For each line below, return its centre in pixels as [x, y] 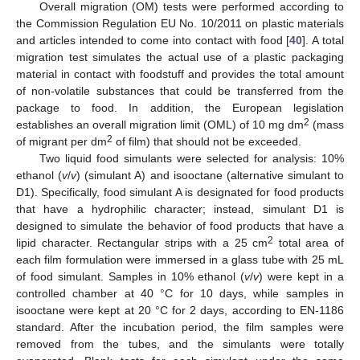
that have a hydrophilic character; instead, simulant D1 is [180, 209]
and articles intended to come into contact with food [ [153, 41]
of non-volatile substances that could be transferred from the [180, 91]
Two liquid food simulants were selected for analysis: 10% [191, 159]
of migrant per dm [61, 142]
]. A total [323, 41]
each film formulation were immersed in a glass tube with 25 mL [180, 260]
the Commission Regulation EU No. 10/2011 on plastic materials [180, 24]
